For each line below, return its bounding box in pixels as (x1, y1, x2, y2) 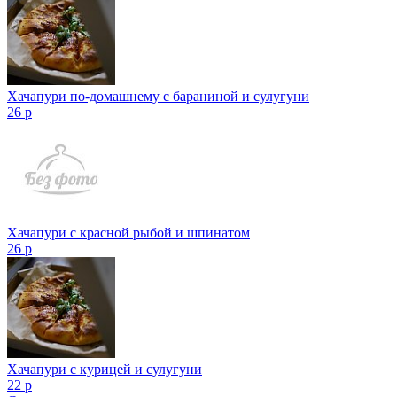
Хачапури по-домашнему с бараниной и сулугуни (7, 88, 309, 104)
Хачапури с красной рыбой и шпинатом (7, 224, 250, 240)
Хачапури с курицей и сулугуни (7, 361, 202, 377)
